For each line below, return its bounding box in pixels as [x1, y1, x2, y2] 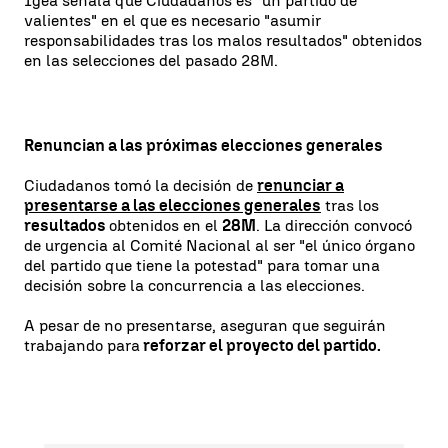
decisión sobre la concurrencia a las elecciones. [24, 276, 365, 295]
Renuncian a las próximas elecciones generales [24, 136, 383, 155]
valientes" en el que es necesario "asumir [24, 11, 321, 30]
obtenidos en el [109, 216, 222, 235]
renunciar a [257, 176, 344, 195]
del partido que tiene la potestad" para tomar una [24, 256, 380, 275]
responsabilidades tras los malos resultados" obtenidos [24, 31, 422, 50]
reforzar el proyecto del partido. [140, 336, 381, 355]
